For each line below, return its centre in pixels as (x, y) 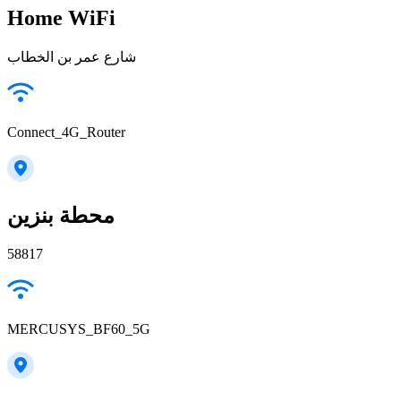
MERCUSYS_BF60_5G (79, 329)
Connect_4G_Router (66, 132)
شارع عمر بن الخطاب (72, 57)
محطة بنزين (61, 216)
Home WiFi (61, 18)
